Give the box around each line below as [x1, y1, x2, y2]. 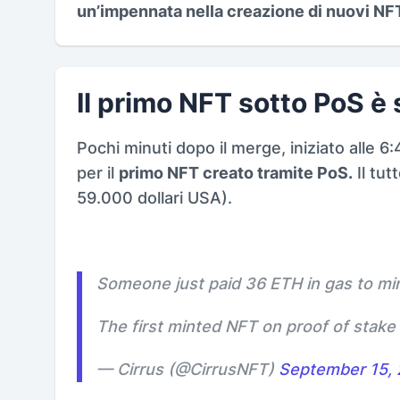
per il [77, 162, 119, 182]
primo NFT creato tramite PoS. [119, 162, 353, 182]
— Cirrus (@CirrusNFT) [96, 359, 279, 379]
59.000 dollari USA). [77, 187, 232, 207]
